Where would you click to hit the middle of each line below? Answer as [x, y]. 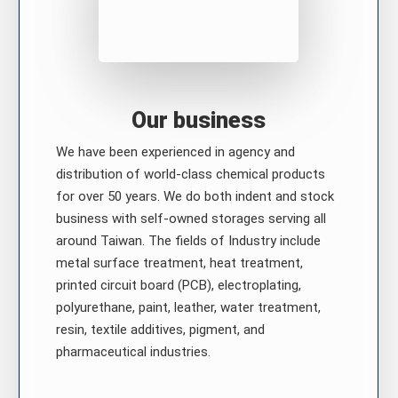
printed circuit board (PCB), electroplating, [178, 286]
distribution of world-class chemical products [190, 175]
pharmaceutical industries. [135, 352]
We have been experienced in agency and [175, 152]
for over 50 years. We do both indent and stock [195, 197]
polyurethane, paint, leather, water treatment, [188, 308]
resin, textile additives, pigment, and [160, 330]
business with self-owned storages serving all [191, 219]
